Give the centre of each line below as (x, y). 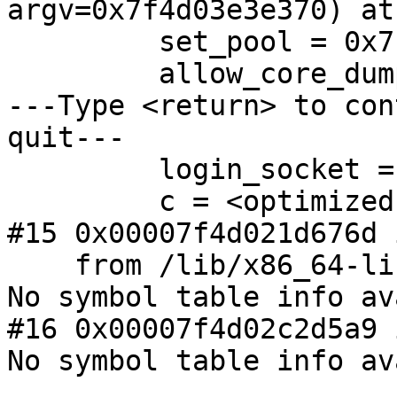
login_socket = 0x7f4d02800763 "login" (83, 170)
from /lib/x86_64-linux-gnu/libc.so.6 (41, 265)
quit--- (66, 138)
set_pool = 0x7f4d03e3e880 (83, 42)
